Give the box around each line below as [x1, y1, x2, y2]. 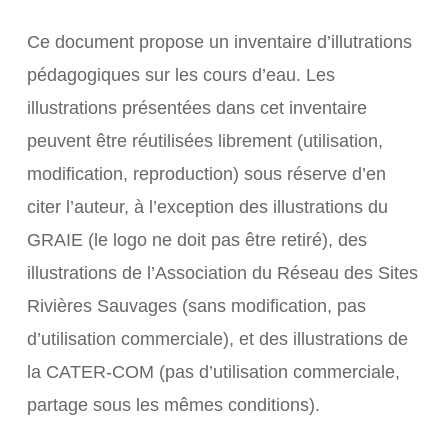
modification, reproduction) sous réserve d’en [26, 164, 386, 184]
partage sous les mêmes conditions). [26, 395, 320, 415]
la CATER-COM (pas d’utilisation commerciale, [26, 362, 400, 382]
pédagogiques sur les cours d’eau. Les [26, 65, 335, 85]
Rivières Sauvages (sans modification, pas [26, 296, 366, 316]
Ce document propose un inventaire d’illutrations [26, 32, 412, 52]
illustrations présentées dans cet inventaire [26, 98, 367, 118]
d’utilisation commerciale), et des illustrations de [26, 329, 408, 349]
